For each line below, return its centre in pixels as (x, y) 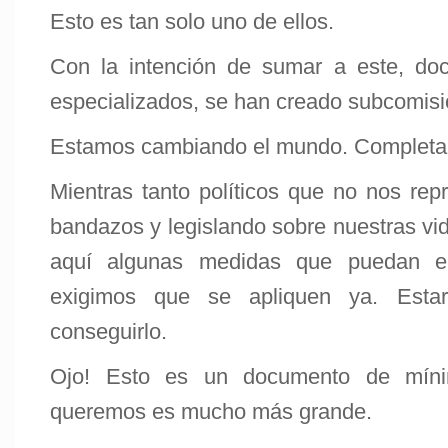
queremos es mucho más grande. (211, 411)
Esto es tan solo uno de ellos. (192, 21)
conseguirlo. (108, 331)
